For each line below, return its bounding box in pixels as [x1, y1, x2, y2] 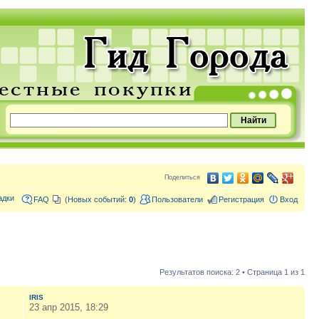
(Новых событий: [65, 195, 129, 204]
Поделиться [164, 173, 200, 181]
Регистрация [219, 195, 264, 204]
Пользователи [152, 195, 203, 204]
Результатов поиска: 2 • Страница [159, 267, 284, 276]
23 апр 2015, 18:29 [28, 301, 108, 313]
